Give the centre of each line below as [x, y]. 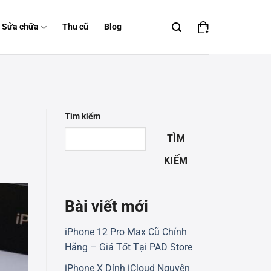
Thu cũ [76, 27]
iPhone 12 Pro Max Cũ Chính [126, 232]
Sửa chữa [20, 27]
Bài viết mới [106, 207]
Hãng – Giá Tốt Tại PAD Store [129, 247]
